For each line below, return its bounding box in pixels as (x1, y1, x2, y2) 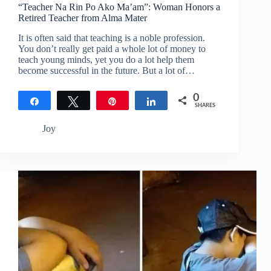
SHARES (195, 103, 216, 109)
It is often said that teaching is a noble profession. (18, 33, 205, 44)
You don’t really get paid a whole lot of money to (18, 44, 206, 54)
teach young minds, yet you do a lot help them (18, 54, 194, 65)
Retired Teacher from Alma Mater (18, 13, 147, 24)
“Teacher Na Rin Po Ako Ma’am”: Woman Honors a (18, 2, 220, 13)
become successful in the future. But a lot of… (18, 65, 195, 76)
